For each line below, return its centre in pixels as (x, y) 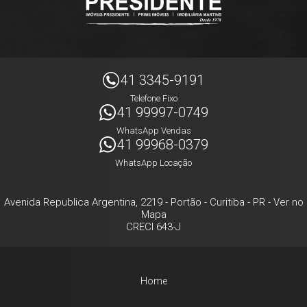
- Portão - (186, 202)
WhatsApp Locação (153, 163)
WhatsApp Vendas (153, 131)
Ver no (288, 202)
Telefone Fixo (153, 98)
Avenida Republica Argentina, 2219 (83, 202)
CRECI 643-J (153, 227)
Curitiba (227, 202)
